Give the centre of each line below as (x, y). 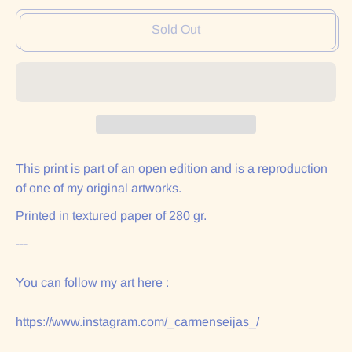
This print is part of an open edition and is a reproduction (172, 169)
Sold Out (176, 30)
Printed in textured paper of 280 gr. (113, 216)
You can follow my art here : (92, 283)
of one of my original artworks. (99, 189)
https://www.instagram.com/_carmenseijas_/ (137, 322)
